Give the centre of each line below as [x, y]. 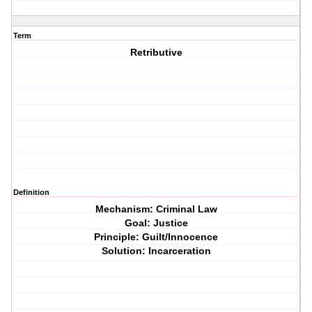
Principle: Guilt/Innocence [156, 237]
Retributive [156, 53]
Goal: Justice [156, 223]
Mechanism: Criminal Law [156, 209]
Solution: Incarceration [156, 251]
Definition [31, 193]
